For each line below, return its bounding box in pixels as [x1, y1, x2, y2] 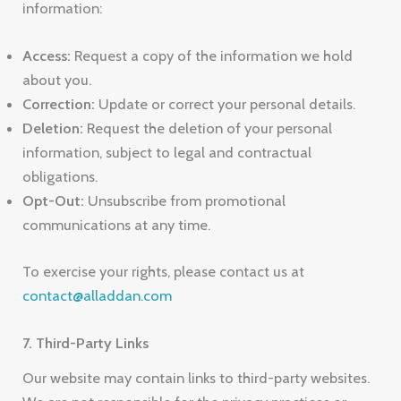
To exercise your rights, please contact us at [22, 262, 305, 281]
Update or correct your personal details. [95, 95, 356, 114]
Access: [22, 47, 72, 65]
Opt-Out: [22, 192, 85, 210]
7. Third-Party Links [22, 334, 149, 353]
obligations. [22, 167, 98, 186]
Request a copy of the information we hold [71, 47, 354, 65]
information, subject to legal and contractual [22, 143, 312, 162]
